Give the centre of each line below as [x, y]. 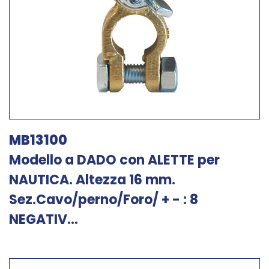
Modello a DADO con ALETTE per [114, 160]
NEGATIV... [44, 219]
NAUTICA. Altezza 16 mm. [92, 180]
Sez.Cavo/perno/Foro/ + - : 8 [104, 200]
